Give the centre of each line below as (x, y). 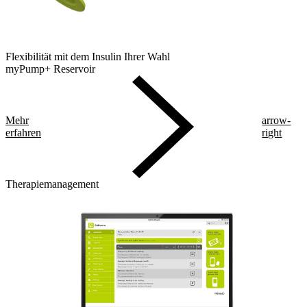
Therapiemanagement (52, 184)
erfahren (23, 133)
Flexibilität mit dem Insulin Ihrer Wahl (88, 57)
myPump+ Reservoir (50, 69)
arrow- (277, 121)
